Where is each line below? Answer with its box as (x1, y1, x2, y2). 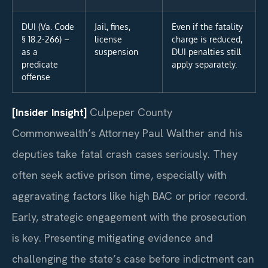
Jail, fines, (95, 21, 130, 32)
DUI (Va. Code (22, 21, 74, 32)
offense (22, 71, 50, 83)
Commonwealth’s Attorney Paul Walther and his (12, 126, 242, 141)
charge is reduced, (172, 33, 242, 45)
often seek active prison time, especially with (12, 168, 227, 182)
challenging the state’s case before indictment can (12, 252, 254, 266)
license (95, 33, 122, 45)
